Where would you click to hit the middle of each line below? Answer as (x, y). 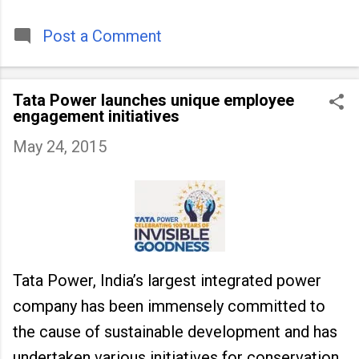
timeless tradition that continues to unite (156, 17)
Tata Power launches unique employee (153, 100)
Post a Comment (102, 36)
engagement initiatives (96, 116)
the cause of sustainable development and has (175, 332)
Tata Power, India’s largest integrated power (167, 280)
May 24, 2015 (60, 147)
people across (63, 36)
